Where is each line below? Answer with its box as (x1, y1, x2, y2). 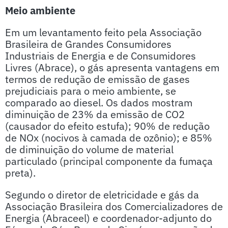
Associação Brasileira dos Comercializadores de (5, 199, 223, 213)
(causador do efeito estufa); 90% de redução (5, 119, 210, 133)
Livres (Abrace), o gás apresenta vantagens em (5, 61, 219, 74)
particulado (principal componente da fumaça (5, 154, 213, 168)
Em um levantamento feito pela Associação (5, 25, 202, 39)
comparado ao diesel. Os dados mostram (5, 96, 192, 109)
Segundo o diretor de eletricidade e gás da (5, 188, 199, 202)
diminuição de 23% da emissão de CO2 (5, 107, 185, 121)
